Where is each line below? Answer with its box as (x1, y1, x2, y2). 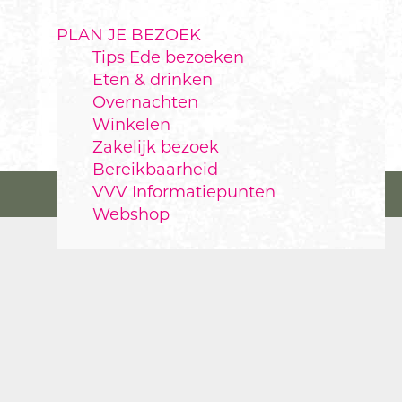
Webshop (92, 205, 170, 224)
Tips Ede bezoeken (92, 48, 244, 67)
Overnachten (92, 92, 198, 112)
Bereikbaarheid (92, 160, 218, 179)
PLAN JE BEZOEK (57, 25, 201, 45)
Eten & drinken (92, 70, 213, 90)
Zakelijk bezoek (92, 137, 219, 157)
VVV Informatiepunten (92, 182, 275, 202)
